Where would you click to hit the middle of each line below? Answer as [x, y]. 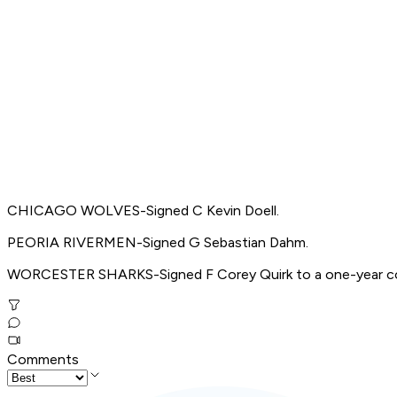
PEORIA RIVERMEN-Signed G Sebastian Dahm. [158, 243]
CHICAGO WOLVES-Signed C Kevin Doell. [143, 211]
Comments [43, 360]
